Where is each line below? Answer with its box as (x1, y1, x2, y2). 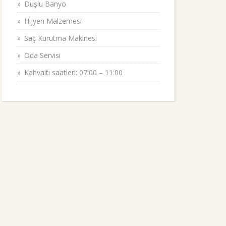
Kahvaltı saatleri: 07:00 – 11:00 (24, 68, 123, 77)
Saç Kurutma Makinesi (24, 33, 97, 43)
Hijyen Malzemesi (24, 16, 82, 26)
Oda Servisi (24, 50, 61, 60)
